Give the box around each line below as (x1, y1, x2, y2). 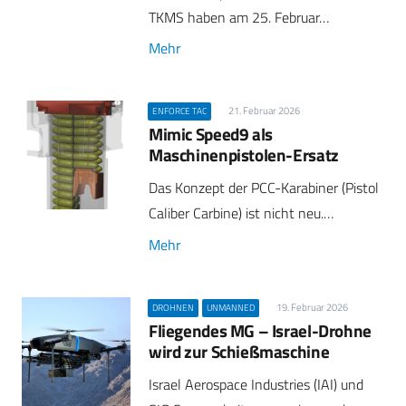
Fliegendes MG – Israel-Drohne (149, 316, 372, 343)
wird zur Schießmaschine (149, 337, 330, 364)
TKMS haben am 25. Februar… (149, 5, 329, 28)
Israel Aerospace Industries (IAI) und (149, 372, 363, 395)
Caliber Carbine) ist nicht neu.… (149, 202, 333, 225)
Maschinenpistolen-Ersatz (149, 141, 339, 169)
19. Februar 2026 (275, 299, 348, 314)
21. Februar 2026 (227, 103, 300, 118)
